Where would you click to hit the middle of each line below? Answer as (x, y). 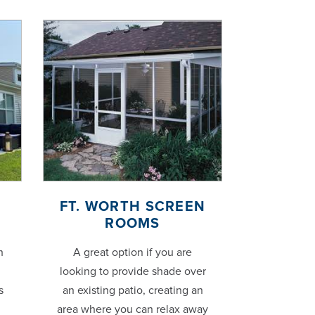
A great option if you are (133, 253)
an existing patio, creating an (133, 291)
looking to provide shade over (133, 272)
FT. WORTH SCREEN (133, 207)
